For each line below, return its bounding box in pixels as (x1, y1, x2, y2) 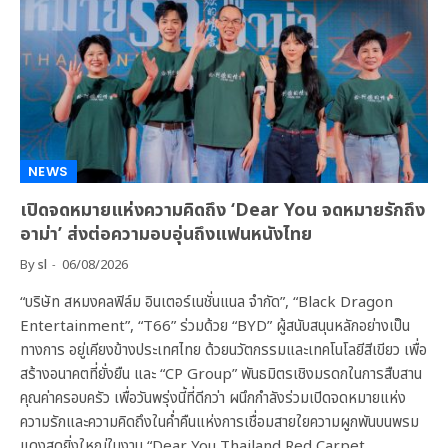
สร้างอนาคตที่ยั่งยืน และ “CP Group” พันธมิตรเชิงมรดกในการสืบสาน (20, 363, 422, 387)
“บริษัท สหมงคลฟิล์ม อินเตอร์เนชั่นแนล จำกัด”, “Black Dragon (20, 291, 393, 315)
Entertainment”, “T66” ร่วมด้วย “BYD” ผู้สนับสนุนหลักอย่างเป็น (20, 315, 410, 339)
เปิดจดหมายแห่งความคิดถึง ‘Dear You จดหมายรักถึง (20, 197, 425, 225)
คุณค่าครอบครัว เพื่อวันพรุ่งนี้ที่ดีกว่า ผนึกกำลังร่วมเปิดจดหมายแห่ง (20, 387, 406, 411)
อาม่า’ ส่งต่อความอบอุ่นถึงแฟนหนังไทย (20, 221, 312, 249)
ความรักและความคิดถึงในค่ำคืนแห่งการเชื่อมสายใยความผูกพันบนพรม (20, 411, 419, 435)
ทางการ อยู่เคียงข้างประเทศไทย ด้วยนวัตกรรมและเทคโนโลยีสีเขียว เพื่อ (20, 339, 427, 363)
